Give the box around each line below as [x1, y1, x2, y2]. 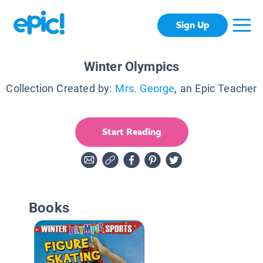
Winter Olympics [83, 59, 180, 74]
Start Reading [102, 125, 161, 138]
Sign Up [176, 19, 210, 32]
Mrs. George [115, 82, 175, 95]
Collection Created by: [6, 82, 112, 95]
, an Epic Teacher [174, 82, 257, 95]
